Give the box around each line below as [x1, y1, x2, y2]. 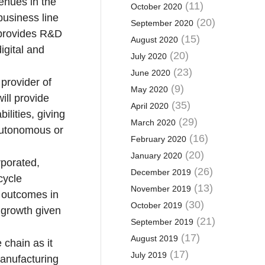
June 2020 [130, 68, 170, 77]
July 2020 [130, 51, 167, 61]
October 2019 [130, 201, 182, 210]
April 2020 [130, 101, 169, 111]
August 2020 [130, 35, 178, 44]
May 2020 [130, 85, 168, 94]
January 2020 [130, 151, 182, 160]
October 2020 [130, 2, 182, 11]
